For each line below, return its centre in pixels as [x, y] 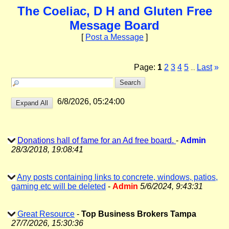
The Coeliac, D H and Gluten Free [114, 11]
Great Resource [46, 214]
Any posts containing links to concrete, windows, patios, [117, 177]
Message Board [114, 25]
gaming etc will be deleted [59, 186]
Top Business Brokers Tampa [139, 214]
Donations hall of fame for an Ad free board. [97, 140]
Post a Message [114, 37]
